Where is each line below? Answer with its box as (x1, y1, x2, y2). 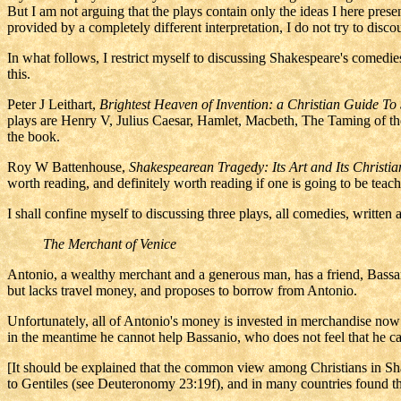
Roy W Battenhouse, (7, 159, 129, 175)
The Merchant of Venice (43, 236, 176, 252)
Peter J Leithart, (7, 97, 99, 112)
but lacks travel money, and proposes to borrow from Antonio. (7, 283, 357, 298)
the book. (7, 129, 60, 144)
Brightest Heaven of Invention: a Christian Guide (99, 97, 379, 112)
